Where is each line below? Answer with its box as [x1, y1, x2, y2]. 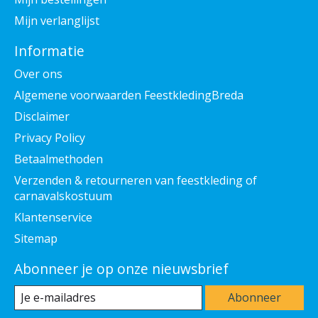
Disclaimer [14, 109, 70, 124]
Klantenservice [14, 209, 92, 225]
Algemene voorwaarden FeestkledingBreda [14, 87, 243, 103]
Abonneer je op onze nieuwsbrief [14, 259, 229, 278]
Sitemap [14, 231, 57, 246]
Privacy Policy [14, 130, 85, 146]
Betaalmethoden [14, 151, 103, 167]
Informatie [14, 41, 84, 61]
